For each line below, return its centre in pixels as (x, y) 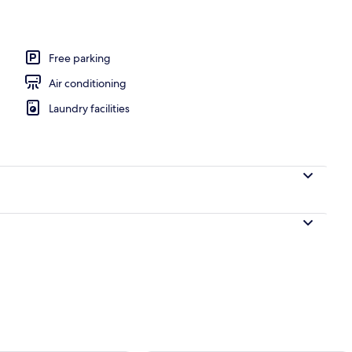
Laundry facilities (89, 108)
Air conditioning (88, 83)
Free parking (80, 58)
